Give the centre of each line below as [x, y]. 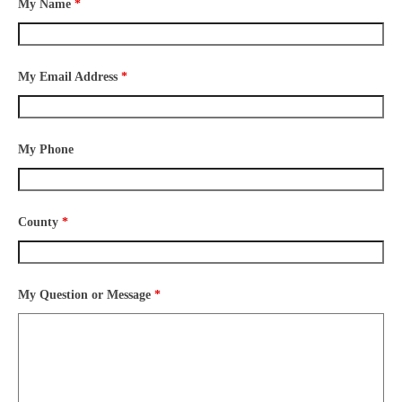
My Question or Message [86, 295]
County [40, 223]
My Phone [46, 150]
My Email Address [70, 77]
